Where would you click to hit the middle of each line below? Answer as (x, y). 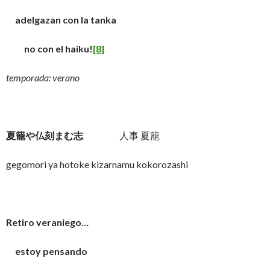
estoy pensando (47, 251)
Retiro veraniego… (47, 222)
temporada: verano (43, 77)
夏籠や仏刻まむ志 (45, 135)
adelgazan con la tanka (61, 20)
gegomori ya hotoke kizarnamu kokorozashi (97, 164)
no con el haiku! (49, 49)
